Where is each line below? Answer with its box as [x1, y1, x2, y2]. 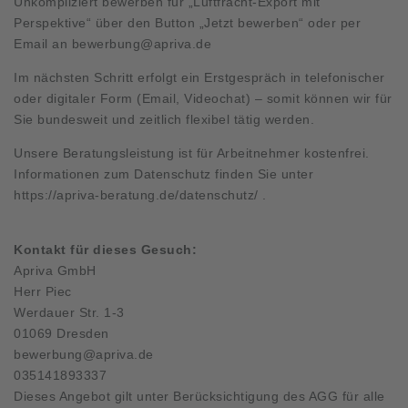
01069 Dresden [14, 325, 109, 341]
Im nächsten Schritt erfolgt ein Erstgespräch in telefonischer [14, 69, 385, 85]
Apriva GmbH [14, 262, 97, 278]
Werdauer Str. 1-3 [14, 304, 125, 320]
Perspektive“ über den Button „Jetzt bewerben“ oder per [14, 15, 361, 30]
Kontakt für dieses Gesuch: [14, 241, 197, 257]
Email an [14, 36, 72, 51]
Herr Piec [14, 283, 72, 299]
